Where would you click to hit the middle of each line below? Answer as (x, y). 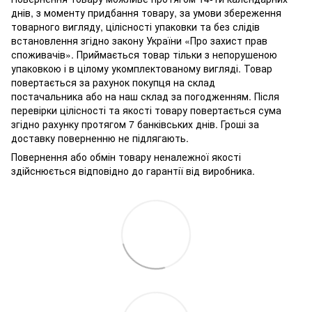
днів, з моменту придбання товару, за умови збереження (146, 12)
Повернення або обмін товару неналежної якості (126, 156)
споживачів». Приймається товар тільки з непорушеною (144, 54)
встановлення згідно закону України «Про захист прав (139, 40)
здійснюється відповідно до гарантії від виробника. (133, 170)
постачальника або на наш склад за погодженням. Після (145, 96)
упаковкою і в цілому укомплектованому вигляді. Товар (142, 68)
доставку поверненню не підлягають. (100, 138)
